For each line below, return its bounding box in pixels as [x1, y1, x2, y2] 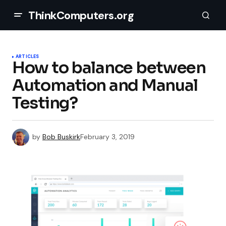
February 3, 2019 [80, 132, 135, 141]
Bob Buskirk [42, 132, 80, 141]
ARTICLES [16, 53, 39, 60]
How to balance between [12, 58, 206, 78]
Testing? [12, 93, 78, 113]
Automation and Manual [12, 75, 198, 95]
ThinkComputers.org [28, 8, 134, 23]
